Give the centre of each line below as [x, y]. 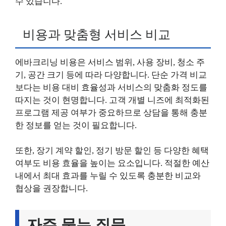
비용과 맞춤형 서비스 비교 [97, 34]
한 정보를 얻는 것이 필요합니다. [76, 125]
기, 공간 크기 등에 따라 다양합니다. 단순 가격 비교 [111, 75]
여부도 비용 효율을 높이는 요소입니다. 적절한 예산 [112, 163]
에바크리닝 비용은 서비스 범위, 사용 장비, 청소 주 [110, 62]
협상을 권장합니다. [51, 188]
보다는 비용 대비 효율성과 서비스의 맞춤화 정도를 [111, 87]
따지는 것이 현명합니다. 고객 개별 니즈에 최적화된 [112, 100]
